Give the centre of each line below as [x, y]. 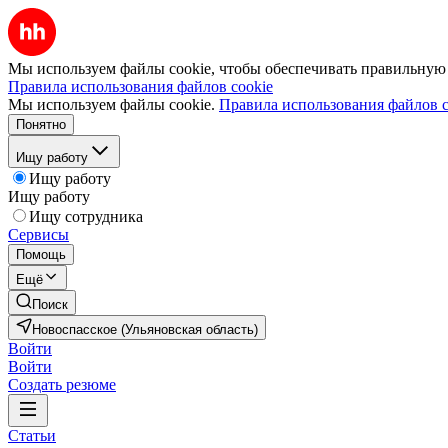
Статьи [32, 435]
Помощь [41, 254]
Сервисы [38, 234]
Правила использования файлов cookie [140, 86]
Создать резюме [62, 384]
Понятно [41, 124]
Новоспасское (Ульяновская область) [145, 329]
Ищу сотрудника [86, 216]
